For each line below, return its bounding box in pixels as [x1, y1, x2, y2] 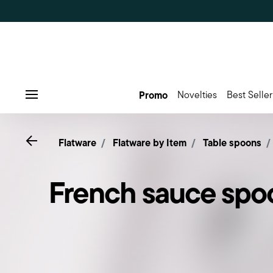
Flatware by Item [113, 135, 186, 150]
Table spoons [203, 135, 261, 150]
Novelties [177, 88, 217, 102]
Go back [38, 133, 73, 147]
